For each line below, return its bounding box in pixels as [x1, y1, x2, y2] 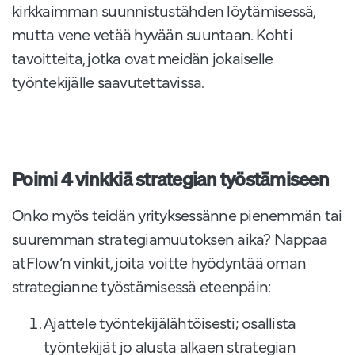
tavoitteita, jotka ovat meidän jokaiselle [12, 47, 273, 69]
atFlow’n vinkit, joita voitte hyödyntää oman [12, 251, 306, 273]
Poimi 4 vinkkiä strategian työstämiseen [12, 166, 329, 193]
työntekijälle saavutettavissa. [12, 71, 204, 93]
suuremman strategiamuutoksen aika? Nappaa [12, 227, 328, 250]
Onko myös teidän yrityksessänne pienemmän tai [12, 204, 342, 226]
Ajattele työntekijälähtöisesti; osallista [44, 311, 296, 334]
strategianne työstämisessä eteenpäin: [12, 275, 272, 297]
